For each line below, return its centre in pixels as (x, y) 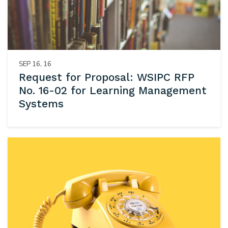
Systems (41, 104)
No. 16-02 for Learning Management (112, 91)
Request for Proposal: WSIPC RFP (106, 77)
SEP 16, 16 (35, 64)
